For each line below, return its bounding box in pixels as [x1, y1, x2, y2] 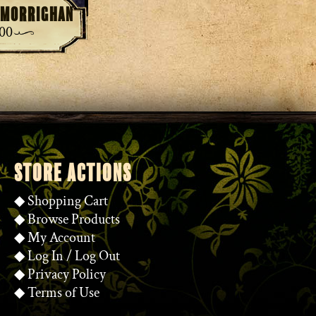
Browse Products [28, 209, 120, 229]
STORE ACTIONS [14, 159, 132, 188]
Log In [28, 246, 63, 265]
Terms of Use [28, 283, 99, 302]
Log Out [75, 246, 120, 265]
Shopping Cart [28, 191, 108, 210]
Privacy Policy [28, 265, 106, 284]
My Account [28, 228, 95, 247]
